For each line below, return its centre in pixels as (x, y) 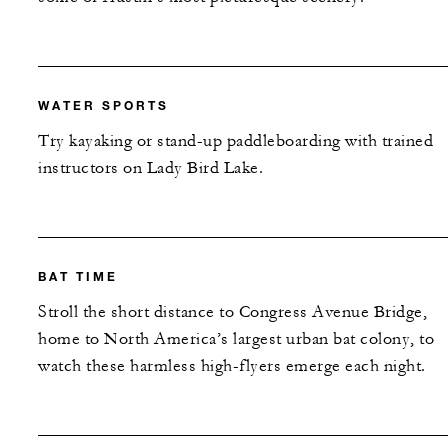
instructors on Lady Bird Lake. (150, 167)
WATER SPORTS (103, 104)
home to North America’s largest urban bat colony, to (236, 338)
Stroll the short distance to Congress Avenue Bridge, (232, 311)
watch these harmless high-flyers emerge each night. (232, 365)
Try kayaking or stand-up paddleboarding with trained (235, 140)
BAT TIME (78, 275)
